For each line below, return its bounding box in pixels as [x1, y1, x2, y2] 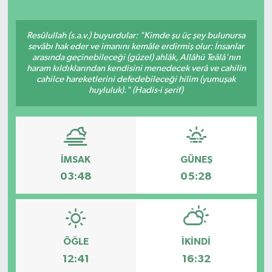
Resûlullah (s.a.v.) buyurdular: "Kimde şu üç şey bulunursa [27, 31, 245, 41]
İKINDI [182, 237, 211, 247]
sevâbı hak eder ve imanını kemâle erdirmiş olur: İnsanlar [28, 42, 244, 52]
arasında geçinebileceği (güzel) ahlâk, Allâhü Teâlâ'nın [32, 53, 240, 63]
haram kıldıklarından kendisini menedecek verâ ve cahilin [26, 64, 246, 73]
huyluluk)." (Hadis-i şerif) [89, 86, 183, 95]
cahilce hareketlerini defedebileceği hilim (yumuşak [36, 75, 236, 84]
